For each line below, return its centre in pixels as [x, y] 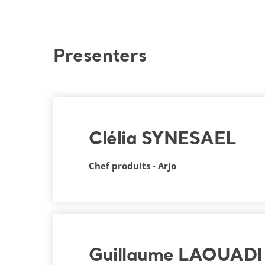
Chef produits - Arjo [132, 166]
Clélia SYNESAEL [162, 140]
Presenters [100, 57]
